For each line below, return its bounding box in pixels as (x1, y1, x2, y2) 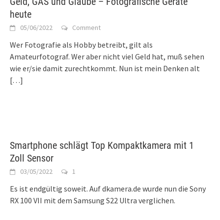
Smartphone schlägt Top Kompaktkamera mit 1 (10, 139, 194, 151)
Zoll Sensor (10, 152, 54, 164)
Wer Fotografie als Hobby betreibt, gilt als (10, 39, 153, 50)
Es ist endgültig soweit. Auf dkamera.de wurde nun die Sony (10, 183, 206, 193)
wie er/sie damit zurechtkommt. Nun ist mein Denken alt (10, 63, 200, 73)
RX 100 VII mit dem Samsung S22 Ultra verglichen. (10, 195, 175, 205)
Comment (72, 23, 101, 32)
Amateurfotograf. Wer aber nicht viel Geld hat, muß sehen (10, 51, 204, 61)
